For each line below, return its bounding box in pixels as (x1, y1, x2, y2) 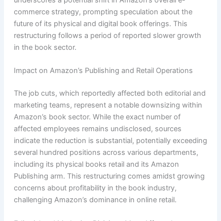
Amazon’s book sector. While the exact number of (13, 112, 181, 122)
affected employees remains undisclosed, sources (13, 124, 182, 134)
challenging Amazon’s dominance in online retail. (13, 195, 177, 205)
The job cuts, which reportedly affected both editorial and (13, 89, 206, 98)
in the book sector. (13, 43, 76, 52)
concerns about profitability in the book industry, (13, 184, 177, 193)
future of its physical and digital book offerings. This (13, 19, 187, 29)
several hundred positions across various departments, (13, 148, 198, 157)
